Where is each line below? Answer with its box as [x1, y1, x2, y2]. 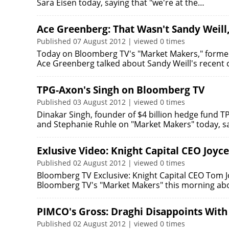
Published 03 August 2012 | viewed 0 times [37, 97, 185, 107]
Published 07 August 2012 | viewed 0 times [37, 36, 185, 46]
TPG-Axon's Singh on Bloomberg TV [37, 83, 204, 97]
